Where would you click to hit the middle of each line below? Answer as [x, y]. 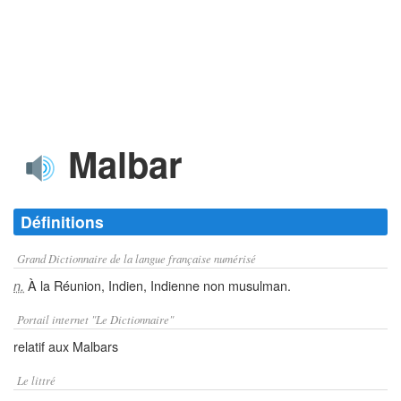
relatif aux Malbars [66, 346]
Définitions [62, 222]
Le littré [36, 380]
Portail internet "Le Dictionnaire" [95, 319]
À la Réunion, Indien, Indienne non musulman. [158, 285]
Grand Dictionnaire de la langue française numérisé [137, 258]
